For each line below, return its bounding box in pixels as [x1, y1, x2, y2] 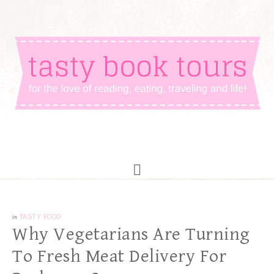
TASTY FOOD [18, 213, 61, 220]
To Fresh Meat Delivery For [12, 246, 226, 267]
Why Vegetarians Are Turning [12, 224, 250, 245]
